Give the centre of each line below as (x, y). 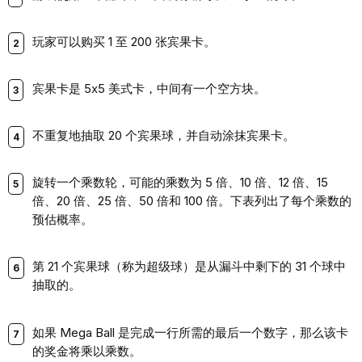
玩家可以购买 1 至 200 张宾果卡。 (124, 41)
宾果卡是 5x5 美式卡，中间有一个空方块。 (149, 88)
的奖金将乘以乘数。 (87, 351)
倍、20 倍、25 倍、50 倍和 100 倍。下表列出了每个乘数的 (192, 201)
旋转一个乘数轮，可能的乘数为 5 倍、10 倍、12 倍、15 (180, 183)
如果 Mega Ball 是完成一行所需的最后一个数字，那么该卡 (190, 332)
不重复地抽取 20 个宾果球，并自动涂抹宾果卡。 (164, 136)
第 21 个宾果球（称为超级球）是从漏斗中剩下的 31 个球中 (189, 267)
